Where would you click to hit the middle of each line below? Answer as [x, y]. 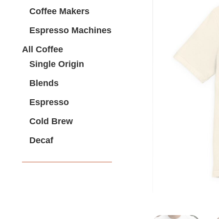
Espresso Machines [70, 30]
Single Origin [57, 64]
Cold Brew [51, 121]
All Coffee [43, 49]
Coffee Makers [59, 11]
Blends [44, 83]
